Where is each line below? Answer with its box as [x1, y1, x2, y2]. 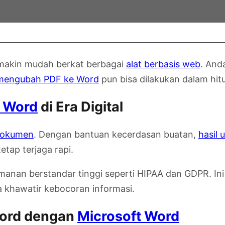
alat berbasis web [126, 59, 200, 69]
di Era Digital [38, 98, 123, 116]
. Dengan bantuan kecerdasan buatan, [34, 129, 198, 140]
